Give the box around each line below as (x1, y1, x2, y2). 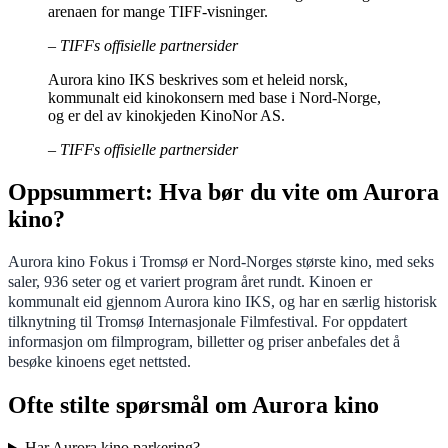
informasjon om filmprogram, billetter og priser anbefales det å (8, 332, 400, 352)
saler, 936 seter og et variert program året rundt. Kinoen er (8, 272, 372, 292)
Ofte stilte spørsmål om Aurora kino (8, 392, 379, 419)
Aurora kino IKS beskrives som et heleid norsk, (48, 70, 348, 88)
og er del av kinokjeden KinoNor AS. (48, 106, 285, 124)
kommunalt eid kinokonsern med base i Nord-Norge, (48, 88, 381, 106)
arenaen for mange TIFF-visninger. (48, 2, 268, 20)
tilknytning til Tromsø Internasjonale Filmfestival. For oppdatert (8, 312, 407, 332)
